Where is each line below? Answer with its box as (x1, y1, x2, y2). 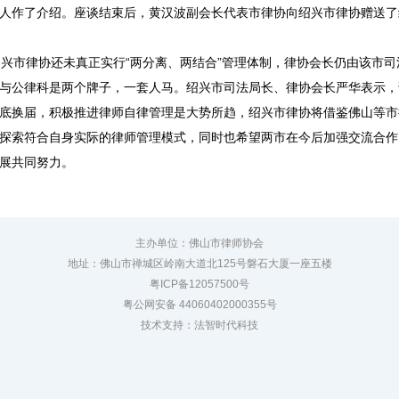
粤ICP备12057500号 (150, 278, 249, 290)
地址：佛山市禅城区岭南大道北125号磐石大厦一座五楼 (67, 257, 332, 270)
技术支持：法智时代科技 (141, 319, 258, 331)
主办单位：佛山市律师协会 (135, 237, 264, 249)
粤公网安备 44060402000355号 (122, 298, 277, 311)
